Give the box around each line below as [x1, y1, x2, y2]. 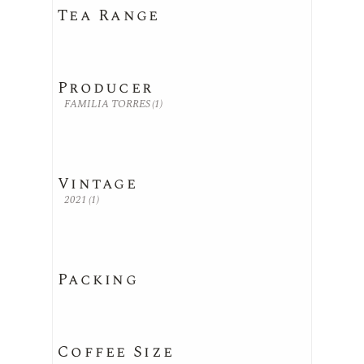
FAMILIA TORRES [64, 96, 150, 113]
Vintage [58, 172, 137, 196]
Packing [58, 268, 138, 292]
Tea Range [58, 4, 160, 28]
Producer [58, 76, 154, 100]
